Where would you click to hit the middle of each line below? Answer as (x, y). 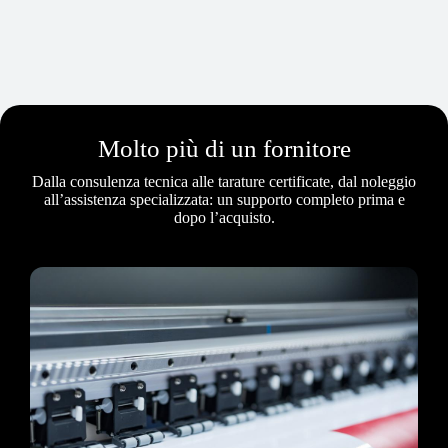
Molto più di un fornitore (224, 148)
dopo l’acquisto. (224, 217)
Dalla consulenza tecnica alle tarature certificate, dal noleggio (224, 181)
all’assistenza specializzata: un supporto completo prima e (224, 199)
